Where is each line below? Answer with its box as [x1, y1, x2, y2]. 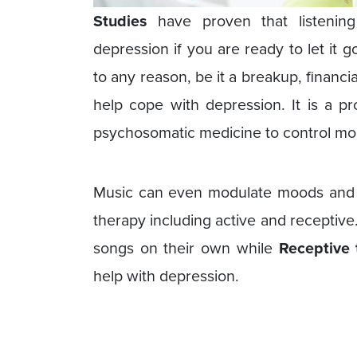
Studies [93, 9, 147, 33]
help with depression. [93, 264, 239, 288]
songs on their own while [93, 236, 279, 260]
